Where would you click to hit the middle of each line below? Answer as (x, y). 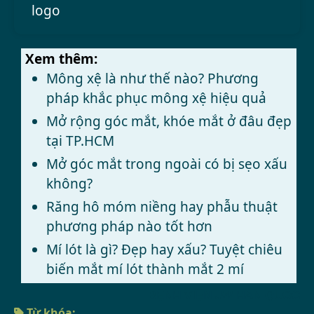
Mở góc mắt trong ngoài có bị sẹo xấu (167, 164)
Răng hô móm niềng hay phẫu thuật (162, 207)
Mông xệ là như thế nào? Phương (153, 79)
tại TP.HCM (81, 141)
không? (70, 184)
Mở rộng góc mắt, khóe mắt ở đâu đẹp (169, 122)
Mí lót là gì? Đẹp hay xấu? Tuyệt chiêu (165, 250)
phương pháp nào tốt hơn (130, 227)
